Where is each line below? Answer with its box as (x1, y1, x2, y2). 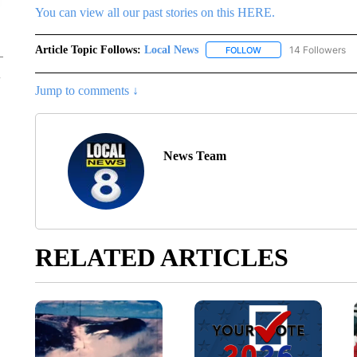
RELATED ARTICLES (34, 242, 288, 272)
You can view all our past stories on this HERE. (34, 5, 275, 19)
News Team (163, 148, 226, 163)
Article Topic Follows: (34, 43, 141, 56)
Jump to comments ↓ (34, 83, 139, 97)
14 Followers (288, 43, 346, 56)
